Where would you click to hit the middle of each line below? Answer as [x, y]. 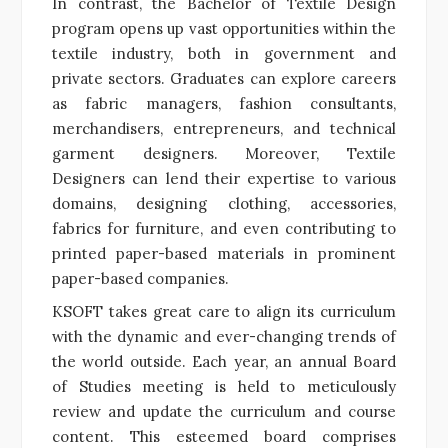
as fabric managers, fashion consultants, [224, 103]
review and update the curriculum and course [224, 411]
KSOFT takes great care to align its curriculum [224, 311]
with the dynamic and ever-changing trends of [224, 336]
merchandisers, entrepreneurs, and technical [224, 128]
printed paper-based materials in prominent [224, 253]
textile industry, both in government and [224, 53]
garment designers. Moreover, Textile [224, 153]
